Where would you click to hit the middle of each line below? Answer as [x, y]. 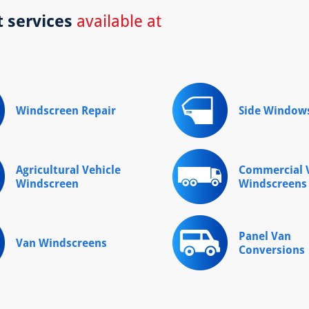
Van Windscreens [62, 242]
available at [117, 20]
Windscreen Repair [66, 110]
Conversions [271, 249]
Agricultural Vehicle [69, 169]
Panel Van [265, 236]
